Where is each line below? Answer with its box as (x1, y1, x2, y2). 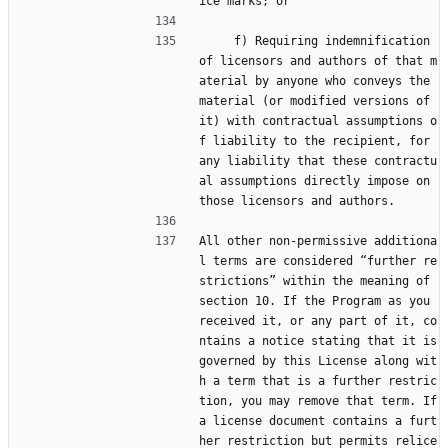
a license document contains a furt (199, 414, 437, 429)
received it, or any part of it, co (199, 314, 437, 329)
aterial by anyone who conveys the (199, 74, 430, 89)
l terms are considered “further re (199, 254, 437, 269)
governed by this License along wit (199, 354, 437, 369)
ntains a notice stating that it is (199, 334, 437, 349)
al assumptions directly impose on (199, 174, 430, 189)
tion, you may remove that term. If (199, 394, 437, 409)
